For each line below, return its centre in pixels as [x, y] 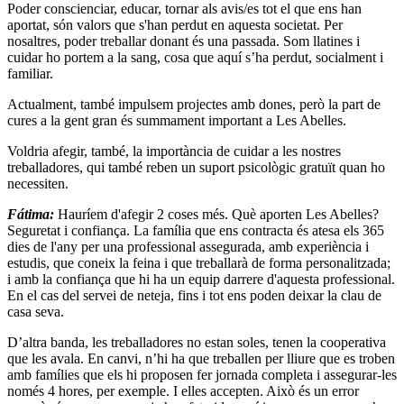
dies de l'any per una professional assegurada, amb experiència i [188, 247]
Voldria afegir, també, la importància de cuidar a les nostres [174, 151]
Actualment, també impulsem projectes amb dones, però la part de [194, 105]
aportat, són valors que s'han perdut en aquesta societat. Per [175, 25]
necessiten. [38, 184]
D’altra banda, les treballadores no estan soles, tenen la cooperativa [197, 343]
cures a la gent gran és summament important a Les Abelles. [177, 121]
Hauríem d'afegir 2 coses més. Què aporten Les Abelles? [218, 215]
